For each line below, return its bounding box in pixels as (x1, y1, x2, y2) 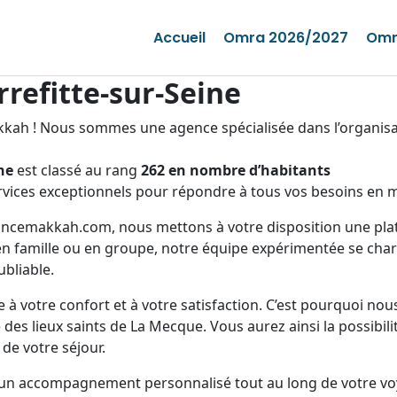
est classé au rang (13, 160, 141, 181)
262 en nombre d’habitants (141, 160, 331, 181)
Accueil (152, 27, 206, 48)
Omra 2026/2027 (222, 27, 348, 48)
